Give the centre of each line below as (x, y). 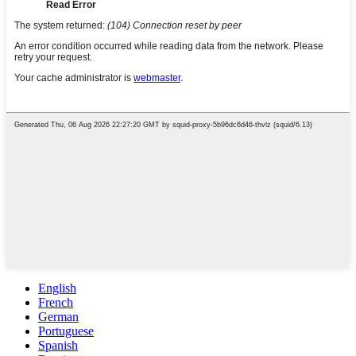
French (56, 302)
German (58, 316)
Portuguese (66, 331)
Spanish (58, 345)
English (57, 288)
